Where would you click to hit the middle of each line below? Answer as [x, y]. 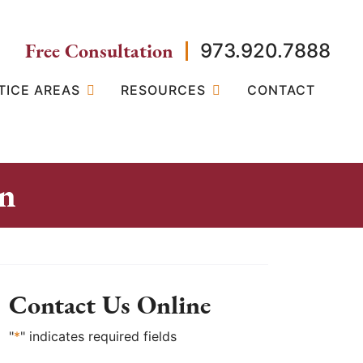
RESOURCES [164, 90]
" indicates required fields [98, 336]
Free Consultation [99, 51]
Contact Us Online [110, 305]
